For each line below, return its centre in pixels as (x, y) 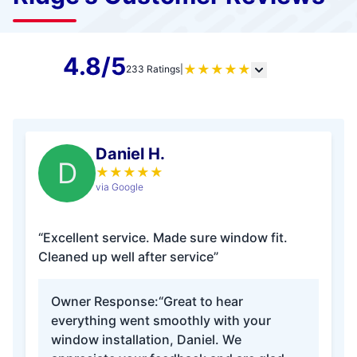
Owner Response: (105, 301)
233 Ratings (153, 69)
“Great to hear (201, 301)
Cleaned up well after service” (128, 257)
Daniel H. (130, 154)
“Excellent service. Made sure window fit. (163, 237)
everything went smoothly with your (161, 320)
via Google (120, 187)
